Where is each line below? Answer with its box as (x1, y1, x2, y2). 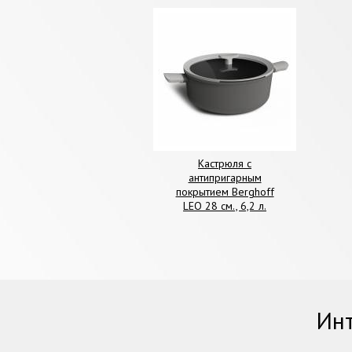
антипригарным (188, 170, 262, 185)
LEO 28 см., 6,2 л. (183, 198, 267, 213)
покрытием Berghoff (175, 184, 274, 199)
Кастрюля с (198, 156, 252, 170)
